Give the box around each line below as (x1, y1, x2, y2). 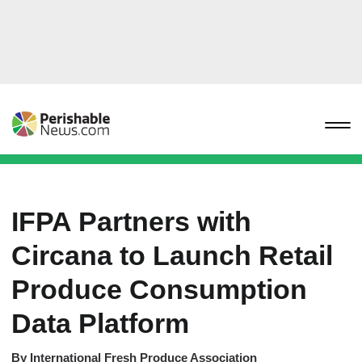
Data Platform (11, 308, 189, 339)
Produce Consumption (11, 274, 307, 305)
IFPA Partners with (11, 206, 251, 237)
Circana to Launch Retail (11, 240, 333, 271)
